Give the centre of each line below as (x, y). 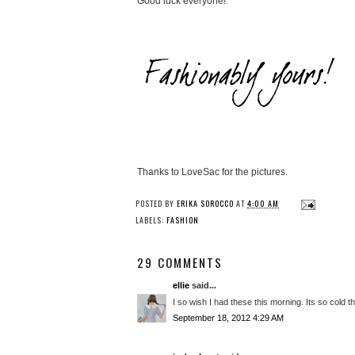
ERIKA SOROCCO (205, 204)
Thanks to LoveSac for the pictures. (212, 172)
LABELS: (151, 220)
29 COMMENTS (180, 263)
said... (203, 286)
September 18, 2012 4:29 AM (228, 318)
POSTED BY (156, 204)
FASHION (183, 220)
